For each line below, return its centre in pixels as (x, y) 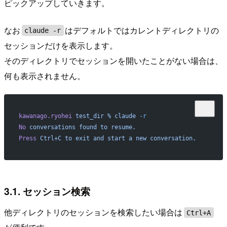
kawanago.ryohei (45, 116)
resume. (121, 127)
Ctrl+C (49, 138)
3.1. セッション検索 (47, 191)
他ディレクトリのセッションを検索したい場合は (93, 212)
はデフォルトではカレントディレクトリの (142, 30)
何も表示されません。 (45, 75)
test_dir (88, 116)
